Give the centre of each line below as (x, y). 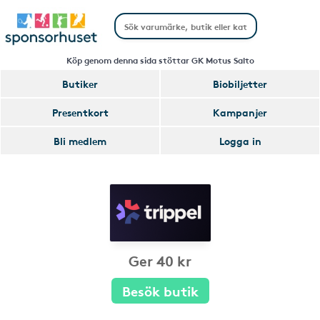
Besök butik (160, 290)
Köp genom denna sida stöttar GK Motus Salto (160, 60)
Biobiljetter (240, 84)
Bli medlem (80, 141)
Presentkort (80, 112)
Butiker (80, 84)
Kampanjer (240, 112)
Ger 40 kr (160, 260)
